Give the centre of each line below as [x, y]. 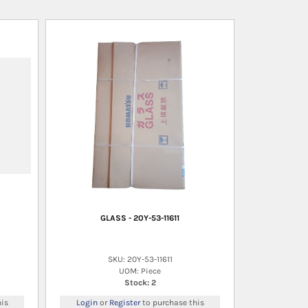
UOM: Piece [140, 271]
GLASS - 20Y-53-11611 [140, 218]
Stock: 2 [140, 282]
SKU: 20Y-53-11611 [140, 259]
